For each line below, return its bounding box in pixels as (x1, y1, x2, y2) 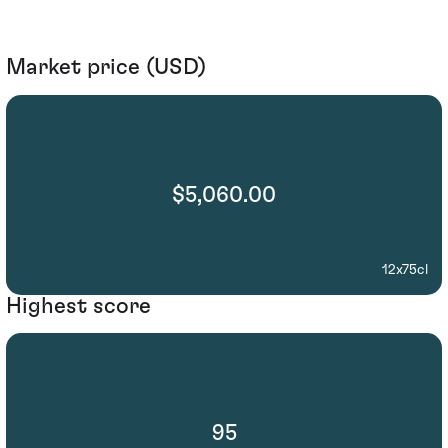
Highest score (6, 294, 151, 317)
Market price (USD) (6, 56, 206, 79)
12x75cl (382, 262, 428, 277)
